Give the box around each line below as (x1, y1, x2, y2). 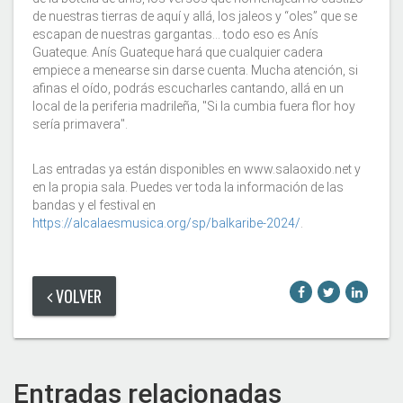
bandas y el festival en (32, 198, 156, 213)
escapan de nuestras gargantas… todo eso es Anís (32, 27, 318, 42)
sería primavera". (32, 117, 128, 132)
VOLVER (52, 284, 102, 309)
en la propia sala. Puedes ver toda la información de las (32, 180, 344, 195)
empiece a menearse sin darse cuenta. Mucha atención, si (32, 63, 358, 78)
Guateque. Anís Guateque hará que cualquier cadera (32, 45, 323, 60)
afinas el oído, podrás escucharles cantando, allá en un (32, 81, 344, 96)
